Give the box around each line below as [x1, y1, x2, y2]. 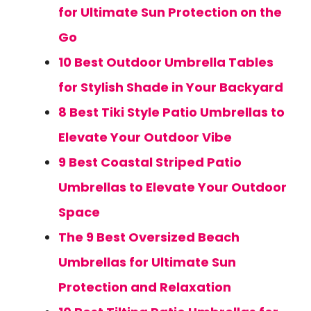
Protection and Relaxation [58, 278, 231, 296]
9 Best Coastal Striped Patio [58, 153, 242, 171]
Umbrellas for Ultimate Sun [58, 253, 236, 271]
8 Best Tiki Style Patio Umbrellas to [58, 103, 285, 121]
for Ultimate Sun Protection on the [58, 3, 282, 21]
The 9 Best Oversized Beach [58, 228, 239, 246]
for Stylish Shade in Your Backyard [58, 78, 283, 96]
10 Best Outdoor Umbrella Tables [58, 53, 274, 71]
